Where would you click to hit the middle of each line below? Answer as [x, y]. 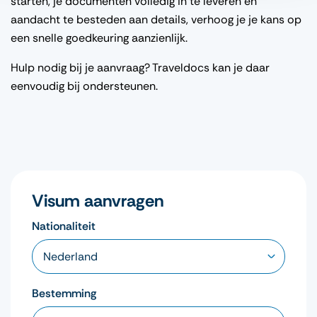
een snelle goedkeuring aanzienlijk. [99, 38]
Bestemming [64, 293]
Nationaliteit [64, 226]
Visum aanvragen [98, 200]
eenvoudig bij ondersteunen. [84, 86]
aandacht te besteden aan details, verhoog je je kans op [156, 19]
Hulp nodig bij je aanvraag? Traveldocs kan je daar [140, 67]
